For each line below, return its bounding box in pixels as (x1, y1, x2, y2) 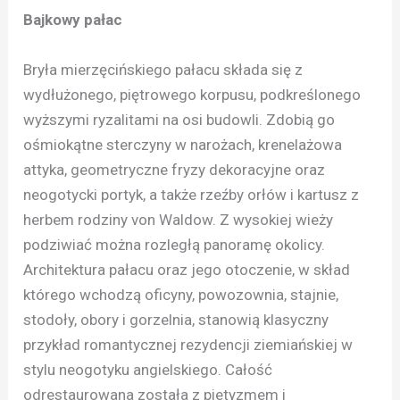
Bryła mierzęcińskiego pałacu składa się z (23, 60, 304, 79)
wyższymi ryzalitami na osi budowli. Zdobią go (23, 110, 336, 129)
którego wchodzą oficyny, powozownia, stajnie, (23, 285, 339, 304)
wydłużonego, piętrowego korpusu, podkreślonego (23, 85, 362, 104)
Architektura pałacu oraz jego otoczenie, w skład (23, 260, 351, 279)
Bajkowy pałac (23, 11, 123, 29)
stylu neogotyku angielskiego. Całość (23, 360, 273, 379)
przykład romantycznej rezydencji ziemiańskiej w (23, 335, 354, 354)
